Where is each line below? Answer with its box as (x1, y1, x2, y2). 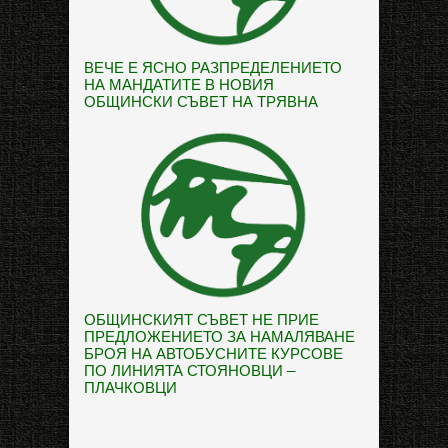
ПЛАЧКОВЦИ (84, 378, 177, 396)
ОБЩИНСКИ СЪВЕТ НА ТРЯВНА (84, 92, 318, 110)
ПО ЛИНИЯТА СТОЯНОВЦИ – (84, 361, 295, 379)
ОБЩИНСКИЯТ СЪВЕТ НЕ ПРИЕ (84, 310, 319, 328)
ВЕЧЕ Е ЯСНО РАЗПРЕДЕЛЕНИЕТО (84, 58, 342, 76)
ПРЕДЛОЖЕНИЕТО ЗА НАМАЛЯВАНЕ (84, 327, 355, 345)
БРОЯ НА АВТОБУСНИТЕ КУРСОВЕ (84, 344, 343, 362)
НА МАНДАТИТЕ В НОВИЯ (84, 75, 274, 93)
